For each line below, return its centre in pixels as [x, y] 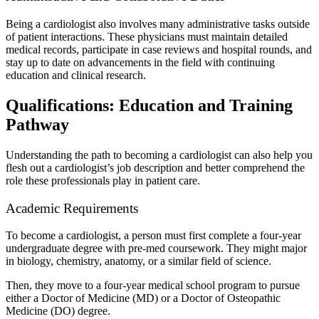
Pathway [37, 125]
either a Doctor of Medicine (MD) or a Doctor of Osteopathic [143, 298]
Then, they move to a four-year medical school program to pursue [153, 286]
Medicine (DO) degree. [58, 311]
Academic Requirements [72, 208]
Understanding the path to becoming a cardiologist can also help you [159, 155]
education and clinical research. [76, 75]
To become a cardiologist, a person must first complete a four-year [153, 236]
